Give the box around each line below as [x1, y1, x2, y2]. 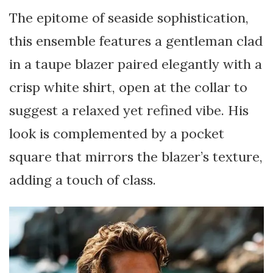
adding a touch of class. [9, 171, 156, 188]
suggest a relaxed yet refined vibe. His [9, 101, 249, 119]
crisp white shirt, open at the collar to [9, 78, 247, 96]
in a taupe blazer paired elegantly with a [9, 55, 262, 73]
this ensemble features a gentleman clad [9, 32, 263, 49]
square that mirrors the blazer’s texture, [9, 147, 263, 165]
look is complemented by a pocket [9, 124, 224, 142]
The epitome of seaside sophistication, [9, 9, 249, 26]
